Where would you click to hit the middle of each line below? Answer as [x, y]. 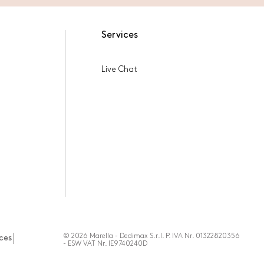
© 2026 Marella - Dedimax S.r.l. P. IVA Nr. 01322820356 [151, 236]
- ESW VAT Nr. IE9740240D [105, 244]
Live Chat [119, 69]
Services [119, 35]
